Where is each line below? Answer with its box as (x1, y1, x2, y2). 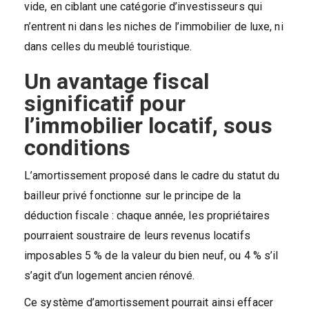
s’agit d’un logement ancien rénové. (24, 268, 195, 282)
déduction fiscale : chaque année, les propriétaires (24, 208, 270, 222)
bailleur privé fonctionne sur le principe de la (24, 188, 241, 202)
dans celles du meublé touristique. (24, 39, 192, 53)
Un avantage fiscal (24, 68, 209, 94)
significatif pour (24, 90, 186, 117)
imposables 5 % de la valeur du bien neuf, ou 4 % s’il (24, 248, 279, 262)
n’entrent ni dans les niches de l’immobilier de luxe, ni (24, 19, 283, 33)
